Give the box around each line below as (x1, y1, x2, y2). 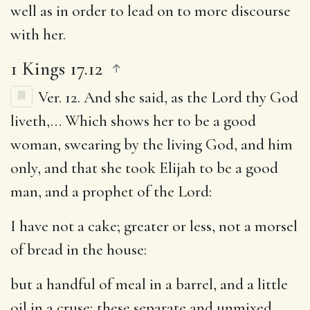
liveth (10, 111, 46, 131)
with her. (10, 24, 66, 44)
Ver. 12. (38, 87, 84, 107)
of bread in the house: (10, 239, 147, 259)
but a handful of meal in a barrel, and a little (10, 274, 288, 294)
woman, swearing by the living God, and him (10, 134, 293, 154)
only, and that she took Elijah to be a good (10, 158, 278, 178)
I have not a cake (10, 216, 117, 236)
